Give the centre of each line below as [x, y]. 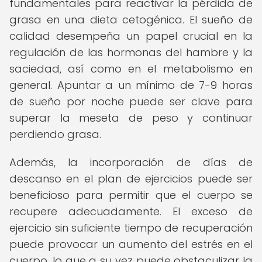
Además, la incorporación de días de [131, 162]
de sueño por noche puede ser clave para [131, 101]
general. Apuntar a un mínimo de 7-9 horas [131, 85]
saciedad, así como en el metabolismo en [131, 69]
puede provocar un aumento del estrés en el [131, 244]
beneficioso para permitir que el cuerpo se [131, 195]
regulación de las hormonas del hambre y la [131, 52]
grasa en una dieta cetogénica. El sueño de [131, 20]
